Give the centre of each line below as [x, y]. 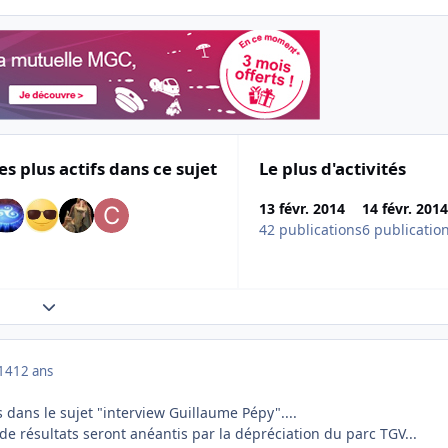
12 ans [33, 370]
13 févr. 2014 [302, 208]
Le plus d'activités [332, 168]
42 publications [310, 229]
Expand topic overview [115, 305]
